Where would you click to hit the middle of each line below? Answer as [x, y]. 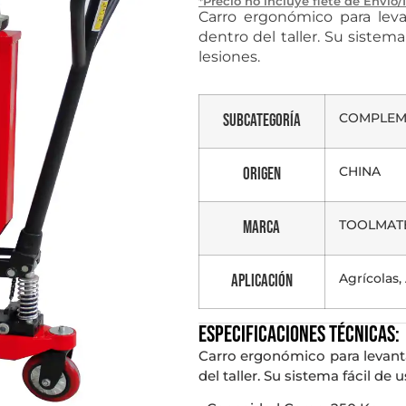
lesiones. [229, 57]
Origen [261, 174]
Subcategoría [261, 121]
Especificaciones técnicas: [299, 334]
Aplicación [261, 281]
